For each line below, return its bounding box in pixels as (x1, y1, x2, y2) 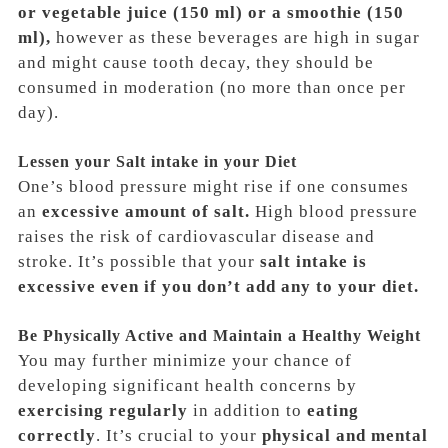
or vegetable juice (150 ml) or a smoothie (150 (18, 2, 404, 22)
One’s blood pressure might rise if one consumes (18, 176, 409, 196)
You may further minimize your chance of (18, 350, 352, 370)
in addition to (188, 400, 302, 420)
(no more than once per (220, 77, 406, 97)
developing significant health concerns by (18, 375, 357, 395)
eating (302, 400, 359, 420)
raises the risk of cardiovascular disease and (18, 226, 375, 246)
